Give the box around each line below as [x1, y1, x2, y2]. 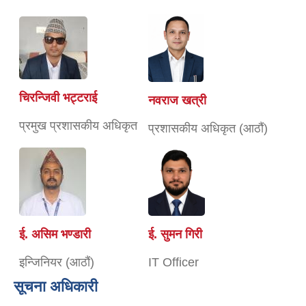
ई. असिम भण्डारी [19, 227, 91, 242]
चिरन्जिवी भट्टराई [19, 91, 97, 105]
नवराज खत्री [148, 94, 206, 108]
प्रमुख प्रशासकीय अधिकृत [19, 119, 137, 133]
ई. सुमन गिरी [148, 227, 202, 242]
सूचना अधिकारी [14, 278, 98, 296]
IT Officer [148, 255, 199, 270]
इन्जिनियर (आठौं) [19, 255, 94, 270]
